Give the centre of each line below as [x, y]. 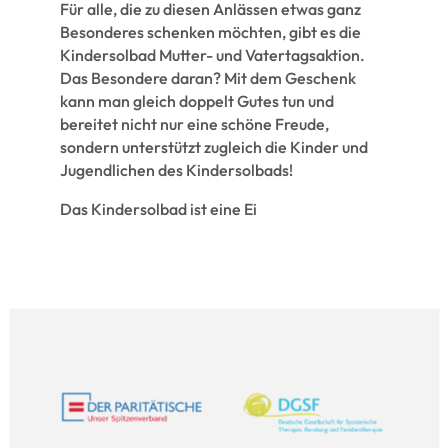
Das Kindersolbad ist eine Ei [158, 208]
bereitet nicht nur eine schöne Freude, [194, 123]
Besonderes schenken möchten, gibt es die [210, 31]
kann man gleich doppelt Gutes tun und [196, 100]
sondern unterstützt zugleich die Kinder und [213, 146]
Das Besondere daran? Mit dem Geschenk [207, 77]
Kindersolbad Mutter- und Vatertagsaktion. [212, 54]
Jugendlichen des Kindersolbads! [176, 169]
